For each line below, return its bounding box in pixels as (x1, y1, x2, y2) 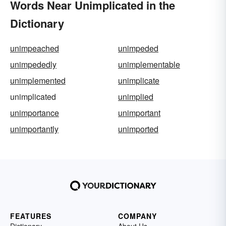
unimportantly (10, 123, 59, 135)
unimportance (10, 107, 59, 119)
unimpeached (10, 42, 59, 54)
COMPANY (118, 211, 157, 221)
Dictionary (10, 15, 64, 32)
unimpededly (10, 59, 56, 71)
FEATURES (10, 211, 51, 221)
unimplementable (118, 59, 180, 71)
